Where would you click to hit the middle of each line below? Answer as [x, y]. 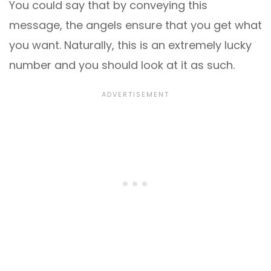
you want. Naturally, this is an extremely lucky [130, 45]
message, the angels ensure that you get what [135, 25]
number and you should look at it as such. [122, 65]
